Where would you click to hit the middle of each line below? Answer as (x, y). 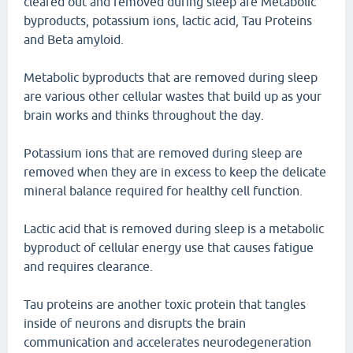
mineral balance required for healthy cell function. (163, 191)
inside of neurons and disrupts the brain (135, 323)
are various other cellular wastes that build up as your (173, 96)
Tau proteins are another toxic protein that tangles (165, 304)
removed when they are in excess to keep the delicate (175, 172)
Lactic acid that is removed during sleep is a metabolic (174, 229)
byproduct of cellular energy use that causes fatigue (169, 247)
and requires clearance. (88, 266)
